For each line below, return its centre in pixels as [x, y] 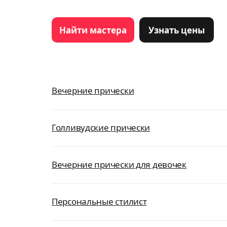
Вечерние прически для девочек [119, 164]
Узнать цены [177, 30]
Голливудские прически [101, 127]
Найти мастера [93, 30]
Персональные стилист [99, 201]
